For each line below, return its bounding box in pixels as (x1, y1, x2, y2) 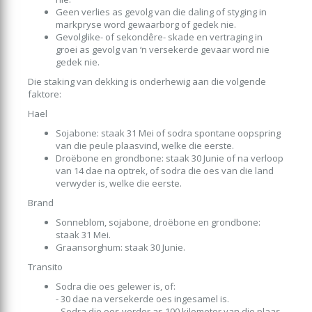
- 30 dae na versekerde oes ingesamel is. (56, 292, 229, 305)
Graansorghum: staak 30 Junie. (56, 240, 185, 253)
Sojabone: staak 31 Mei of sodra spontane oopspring (56, 126, 281, 139)
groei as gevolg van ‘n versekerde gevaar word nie (56, 42, 270, 56)
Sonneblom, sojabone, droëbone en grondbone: (56, 215, 260, 228)
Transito (28, 260, 63, 273)
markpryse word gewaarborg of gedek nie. (56, 17, 236, 31)
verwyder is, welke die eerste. (56, 176, 182, 189)
